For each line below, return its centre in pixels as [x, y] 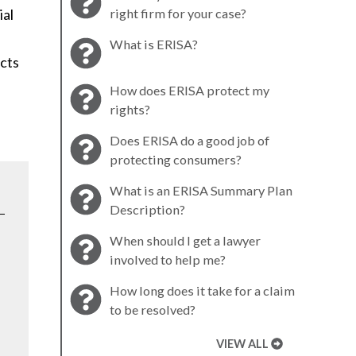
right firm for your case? [178, 13]
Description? [147, 209]
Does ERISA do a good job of [190, 140]
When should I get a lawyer [185, 240]
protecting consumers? [176, 159]
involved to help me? [168, 259]
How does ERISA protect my [190, 90]
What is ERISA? [154, 44]
